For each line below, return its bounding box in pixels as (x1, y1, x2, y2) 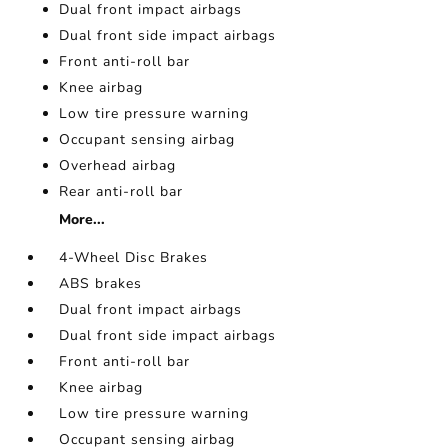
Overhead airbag (59, 156, 177, 176)
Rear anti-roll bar (59, 182, 184, 202)
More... (59, 210, 106, 230)
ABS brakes (59, 274, 143, 294)
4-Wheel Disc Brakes (59, 248, 209, 268)
